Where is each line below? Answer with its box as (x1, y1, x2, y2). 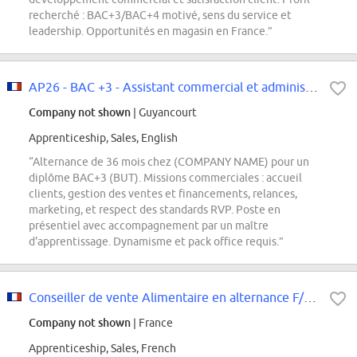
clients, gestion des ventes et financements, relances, (29, 187, 297, 201)
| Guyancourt (131, 106, 197, 120)
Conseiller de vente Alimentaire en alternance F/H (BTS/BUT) (304, 290, 316, 305)
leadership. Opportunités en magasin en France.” (29, 25, 273, 38)
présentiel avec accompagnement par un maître (29, 219, 269, 233)
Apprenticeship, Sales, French (29, 342, 176, 355)
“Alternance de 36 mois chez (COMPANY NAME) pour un (29, 155, 309, 169)
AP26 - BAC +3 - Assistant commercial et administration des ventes (305, 80, 318, 95)
